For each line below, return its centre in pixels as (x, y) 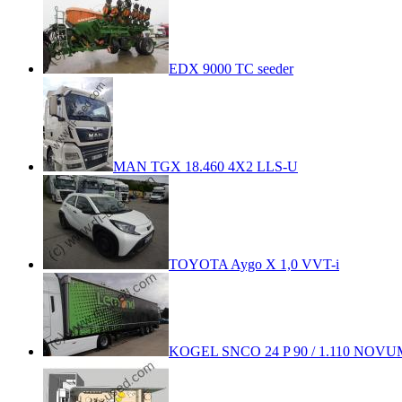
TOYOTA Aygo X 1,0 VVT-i (254, 264)
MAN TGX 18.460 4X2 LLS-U (205, 166)
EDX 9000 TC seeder (231, 68)
